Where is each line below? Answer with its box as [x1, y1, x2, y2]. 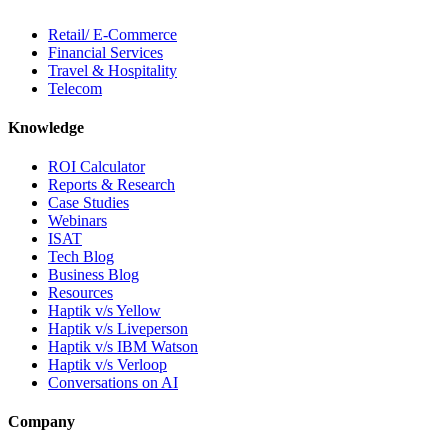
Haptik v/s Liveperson [48, 320, 188, 338]
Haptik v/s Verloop [48, 356, 167, 374]
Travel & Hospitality [48, 61, 177, 79]
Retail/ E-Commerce [48, 25, 177, 43]
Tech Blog [48, 248, 114, 266]
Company [8, 413, 75, 431]
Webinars [48, 212, 107, 230]
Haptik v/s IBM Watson [48, 338, 198, 356]
